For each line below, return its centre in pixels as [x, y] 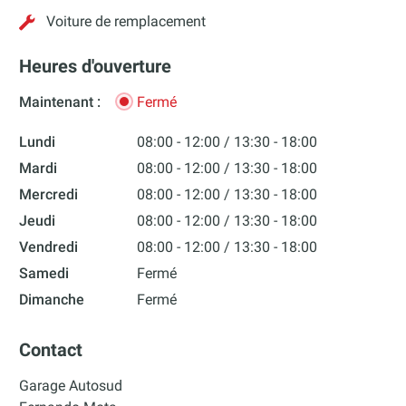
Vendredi [49, 247]
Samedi [44, 274]
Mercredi [49, 195]
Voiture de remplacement [126, 21]
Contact [51, 349]
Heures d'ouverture [96, 67]
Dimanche [52, 300]
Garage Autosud [71, 385]
